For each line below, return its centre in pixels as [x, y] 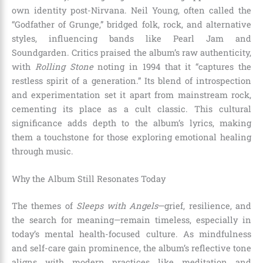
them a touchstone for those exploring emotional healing [131, 137]
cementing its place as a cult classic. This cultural [131, 109]
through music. [43, 151]
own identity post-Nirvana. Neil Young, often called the [131, 10]
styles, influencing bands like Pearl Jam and [131, 38]
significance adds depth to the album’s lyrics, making [131, 123]
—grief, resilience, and [205, 205]
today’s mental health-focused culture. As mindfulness [131, 234]
